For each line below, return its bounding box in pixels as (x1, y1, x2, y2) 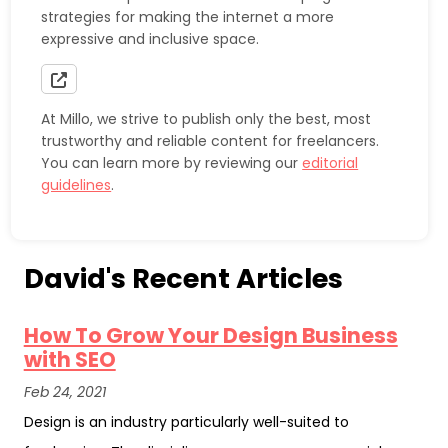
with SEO (23, 344, 116, 374)
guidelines (41, 175, 112, 196)
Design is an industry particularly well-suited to (23, 411, 349, 432)
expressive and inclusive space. (41, 29, 260, 50)
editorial (302, 153, 359, 174)
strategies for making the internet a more (41, 7, 335, 28)
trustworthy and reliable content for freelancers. (41, 131, 380, 152)
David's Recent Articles (23, 259, 343, 297)
